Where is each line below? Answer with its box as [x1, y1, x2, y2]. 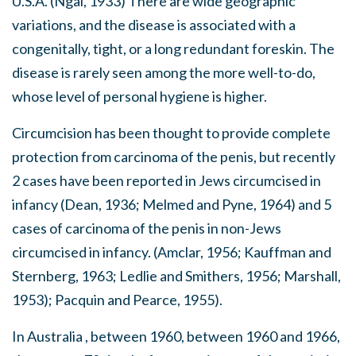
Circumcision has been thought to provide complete [12, 124, 331, 141]
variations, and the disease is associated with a [12, 16, 296, 33]
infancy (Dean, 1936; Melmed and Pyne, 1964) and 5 [12, 195, 331, 213]
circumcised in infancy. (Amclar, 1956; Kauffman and [12, 243, 331, 261]
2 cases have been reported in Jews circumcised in [12, 172, 321, 189]
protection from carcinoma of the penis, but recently [12, 148, 335, 165]
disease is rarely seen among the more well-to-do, [12, 64, 315, 81]
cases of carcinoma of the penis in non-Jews [12, 219, 281, 237]
